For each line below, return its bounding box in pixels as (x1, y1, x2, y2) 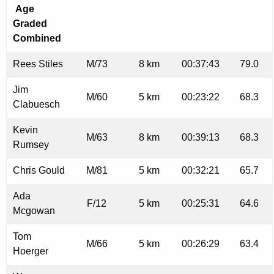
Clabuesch (13, 99, 60, 110)
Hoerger (13, 246, 48, 257)
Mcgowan (13, 206, 55, 217)
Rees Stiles (13, 59, 63, 70)
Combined (13, 33, 61, 44)
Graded (13, 18, 47, 29)
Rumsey (13, 139, 49, 150)
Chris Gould (13, 165, 65, 176)
